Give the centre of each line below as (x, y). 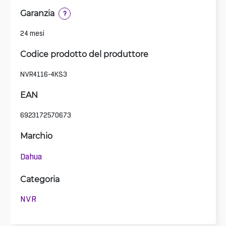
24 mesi (32, 33)
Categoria (40, 179)
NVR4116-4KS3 (44, 74)
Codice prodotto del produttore (84, 53)
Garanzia (37, 13)
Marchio (36, 135)
